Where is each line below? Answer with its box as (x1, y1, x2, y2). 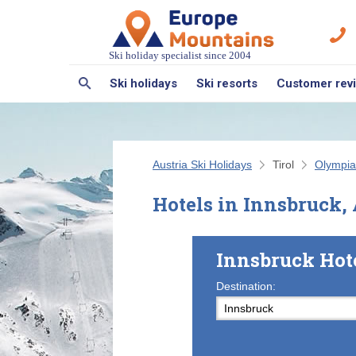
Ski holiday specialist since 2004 (109, 48, 251, 61)
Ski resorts (196, 75, 257, 91)
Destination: (216, 279, 276, 292)
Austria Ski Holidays (153, 157, 252, 171)
